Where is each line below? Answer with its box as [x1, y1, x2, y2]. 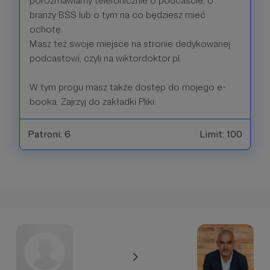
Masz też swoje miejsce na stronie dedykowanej [30, 38, 230, 50]
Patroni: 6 [27, 128, 71, 140]
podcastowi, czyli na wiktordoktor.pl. [30, 52, 181, 64]
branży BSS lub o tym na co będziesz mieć [30, 9, 206, 21]
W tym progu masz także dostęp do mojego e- [30, 81, 225, 93]
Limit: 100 [199, 128, 243, 140]
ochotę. [30, 24, 63, 36]
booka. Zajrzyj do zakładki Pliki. [30, 96, 156, 108]
